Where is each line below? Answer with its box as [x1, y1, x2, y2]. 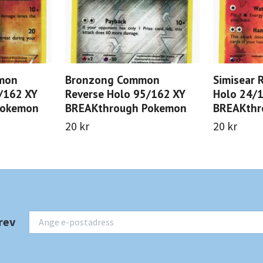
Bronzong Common [65, 72, 160, 87]
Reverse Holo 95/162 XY [65, 86, 185, 101]
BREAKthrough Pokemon [65, 100, 187, 115]
